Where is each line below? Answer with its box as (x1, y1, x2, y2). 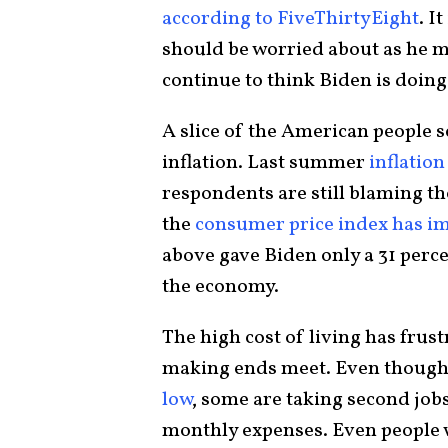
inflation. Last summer (162, 148, 369, 177)
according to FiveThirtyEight (162, 4, 419, 33)
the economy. (162, 272, 279, 301)
